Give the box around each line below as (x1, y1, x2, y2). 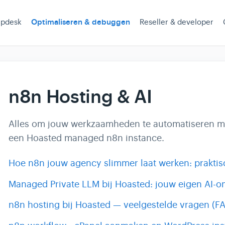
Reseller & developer (140, 17, 213, 27)
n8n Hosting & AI (9, 85, 152, 108)
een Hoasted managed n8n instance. (9, 133, 165, 144)
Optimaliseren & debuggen (31, 17, 130, 27)
